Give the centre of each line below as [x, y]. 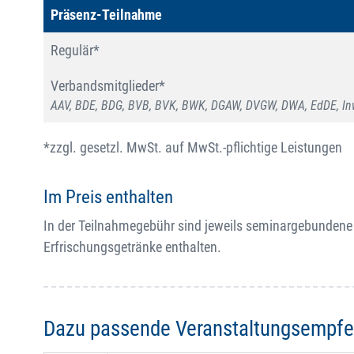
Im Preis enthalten [108, 198]
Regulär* [75, 51]
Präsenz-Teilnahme [106, 15]
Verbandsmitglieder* [108, 86]
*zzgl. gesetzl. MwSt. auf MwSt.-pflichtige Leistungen [193, 148]
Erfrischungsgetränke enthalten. [132, 247]
